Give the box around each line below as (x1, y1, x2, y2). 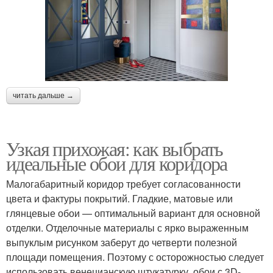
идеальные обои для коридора (6, 149, 227, 176)
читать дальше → (13, 91, 74, 100)
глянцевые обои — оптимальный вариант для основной (6, 205, 260, 220)
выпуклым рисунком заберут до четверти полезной (6, 235, 237, 249)
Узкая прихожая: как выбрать (6, 135, 223, 161)
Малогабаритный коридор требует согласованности (6, 176, 241, 191)
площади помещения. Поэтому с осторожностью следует (6, 249, 264, 264)
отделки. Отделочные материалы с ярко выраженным (6, 220, 249, 235)
